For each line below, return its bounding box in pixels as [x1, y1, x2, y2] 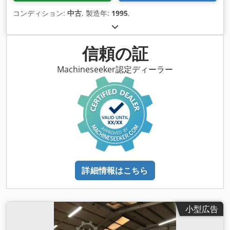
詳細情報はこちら [82, 164, 148, 176]
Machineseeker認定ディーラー [57, 63, 173, 75]
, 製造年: [82, 8, 111, 18]
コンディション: [13, 8, 67, 18]
